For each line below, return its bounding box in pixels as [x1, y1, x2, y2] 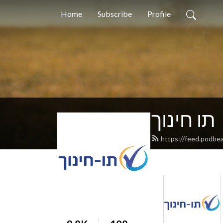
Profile [147, 9, 171, 18]
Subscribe [98, 9, 132, 18]
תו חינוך [151, 108, 216, 131]
